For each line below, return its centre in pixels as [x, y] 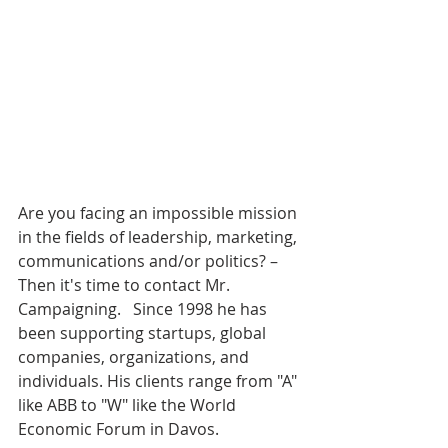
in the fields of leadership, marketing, [159, 237]
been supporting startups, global [144, 333]
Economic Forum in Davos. [124, 429]
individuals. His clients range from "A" [159, 381]
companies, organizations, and [135, 357]
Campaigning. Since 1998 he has [144, 309]
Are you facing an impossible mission [159, 213]
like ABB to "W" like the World [129, 405]
